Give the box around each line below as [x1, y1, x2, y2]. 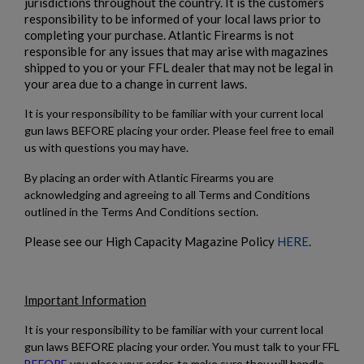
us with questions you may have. [24, 140, 188, 154]
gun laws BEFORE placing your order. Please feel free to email [24, 123, 334, 137]
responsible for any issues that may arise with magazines [24, 43, 328, 58]
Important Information [24, 292, 146, 307]
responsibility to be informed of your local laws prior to [24, 11, 321, 26]
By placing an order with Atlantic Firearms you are [24, 170, 274, 184]
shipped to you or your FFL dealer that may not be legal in [24, 59, 333, 75]
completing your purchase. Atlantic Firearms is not [24, 27, 294, 42]
